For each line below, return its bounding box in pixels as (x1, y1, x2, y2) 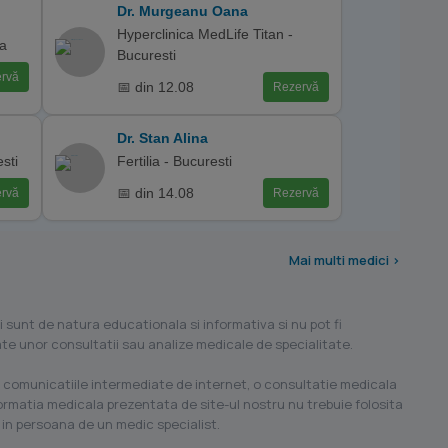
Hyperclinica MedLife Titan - (117, 26, 293, 42)
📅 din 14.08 (117, 184, 194, 201)
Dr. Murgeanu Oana (117, 3, 248, 19)
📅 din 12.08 (117, 78, 194, 95)
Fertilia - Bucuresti (117, 153, 232, 169)
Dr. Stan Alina (117, 130, 208, 146)
